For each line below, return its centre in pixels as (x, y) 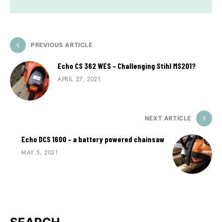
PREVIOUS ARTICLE (62, 45)
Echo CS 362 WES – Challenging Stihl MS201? (127, 66)
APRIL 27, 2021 (79, 80)
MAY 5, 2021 (40, 153)
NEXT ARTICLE (168, 118)
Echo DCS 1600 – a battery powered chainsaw (93, 139)
